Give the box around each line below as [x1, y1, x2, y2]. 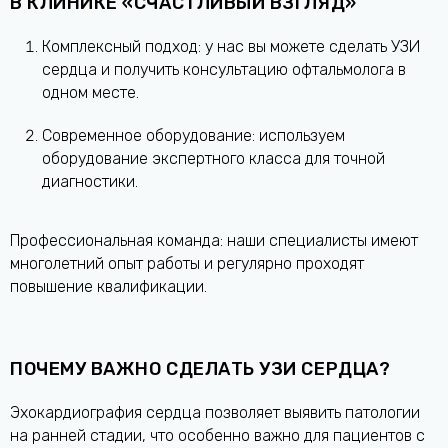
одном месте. [42, 83, 139, 103]
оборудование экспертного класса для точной [42, 149, 385, 169]
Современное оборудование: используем [42, 126, 345, 146]
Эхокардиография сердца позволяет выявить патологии [10, 403, 420, 423]
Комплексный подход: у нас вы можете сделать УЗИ [42, 37, 420, 57]
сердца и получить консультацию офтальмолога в [42, 60, 406, 80]
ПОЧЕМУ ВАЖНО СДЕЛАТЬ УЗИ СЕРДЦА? [10, 358, 391, 381]
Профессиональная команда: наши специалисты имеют [10, 231, 418, 251]
